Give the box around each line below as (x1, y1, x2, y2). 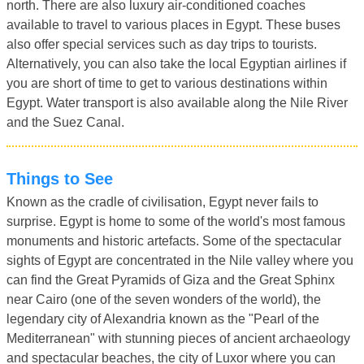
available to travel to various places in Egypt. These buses (6, 17, 340, 32)
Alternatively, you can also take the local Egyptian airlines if (6, 56, 346, 71)
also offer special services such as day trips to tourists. (6, 37, 317, 51)
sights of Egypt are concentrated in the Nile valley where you (6, 253, 353, 267)
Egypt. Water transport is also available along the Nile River (6, 95, 348, 110)
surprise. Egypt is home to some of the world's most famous (6, 214, 345, 228)
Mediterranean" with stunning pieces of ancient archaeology (6, 331, 350, 345)
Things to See (16, 169, 113, 188)
